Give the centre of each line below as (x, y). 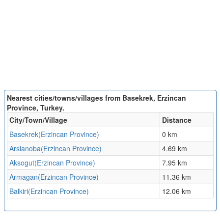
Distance (177, 120)
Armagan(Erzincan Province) (54, 177)
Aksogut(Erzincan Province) (52, 163)
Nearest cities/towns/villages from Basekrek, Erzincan (96, 98)
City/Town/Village (38, 120)
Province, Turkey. (35, 108)
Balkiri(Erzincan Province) (49, 191)
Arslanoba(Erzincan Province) (55, 149)
